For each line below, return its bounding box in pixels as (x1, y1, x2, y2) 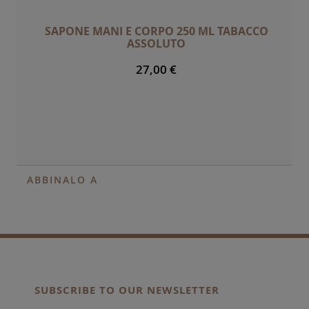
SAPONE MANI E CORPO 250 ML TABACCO (44, 23, 268, 39)
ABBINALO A (27, 172, 98, 186)
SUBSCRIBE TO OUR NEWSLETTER (34, 282, 219, 297)
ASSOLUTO (127, 35, 186, 51)
